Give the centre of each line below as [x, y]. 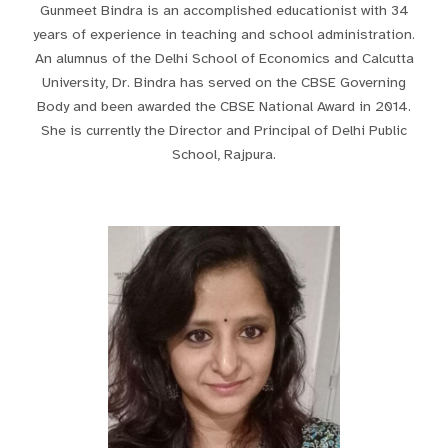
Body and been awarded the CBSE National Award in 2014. [224, 105]
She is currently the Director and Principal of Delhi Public [224, 129]
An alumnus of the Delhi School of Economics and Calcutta [224, 57]
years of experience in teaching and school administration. [224, 33]
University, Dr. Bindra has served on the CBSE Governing [224, 81]
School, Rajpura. [224, 153]
